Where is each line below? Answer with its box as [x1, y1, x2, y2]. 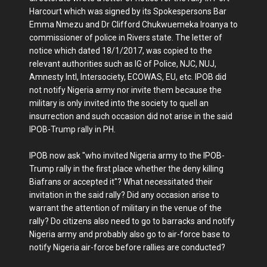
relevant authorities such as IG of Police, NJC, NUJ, [29, 59, 216, 69]
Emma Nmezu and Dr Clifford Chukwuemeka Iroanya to [29, 20, 238, 30]
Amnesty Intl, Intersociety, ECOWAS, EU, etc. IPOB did [29, 72, 226, 82]
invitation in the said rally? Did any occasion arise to [29, 190, 219, 200]
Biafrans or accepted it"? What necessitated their [29, 177, 213, 187]
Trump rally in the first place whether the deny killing [29, 164, 223, 174]
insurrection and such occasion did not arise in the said [29, 111, 232, 122]
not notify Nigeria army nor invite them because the [29, 85, 222, 95]
